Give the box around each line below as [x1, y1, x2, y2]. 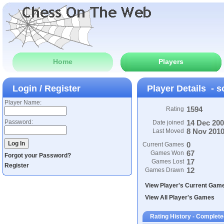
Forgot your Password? [4, 152, 71, 159]
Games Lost [151, 158, 184, 165]
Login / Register [12, 83, 80, 93]
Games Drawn [145, 166, 184, 173]
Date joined [152, 119, 184, 126]
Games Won [150, 149, 184, 156]
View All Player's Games [145, 194, 214, 201]
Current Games [142, 141, 184, 148]
